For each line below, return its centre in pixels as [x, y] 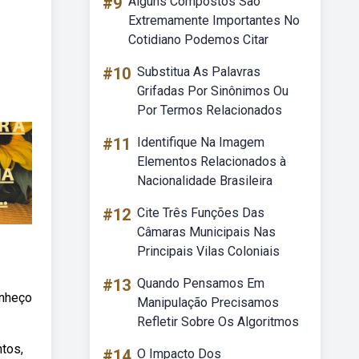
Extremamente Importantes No [214, 20]
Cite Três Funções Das [201, 213]
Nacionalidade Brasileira [205, 181]
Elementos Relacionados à [212, 161]
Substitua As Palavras [199, 72]
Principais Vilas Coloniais [208, 251]
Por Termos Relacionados [210, 110]
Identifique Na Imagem [201, 142]
